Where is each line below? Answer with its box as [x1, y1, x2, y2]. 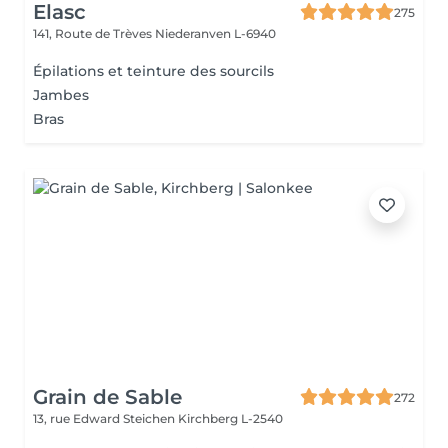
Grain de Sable [33, 385, 182, 409]
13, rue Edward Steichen [33, 411, 178, 426]
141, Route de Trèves [33, 26, 155, 41]
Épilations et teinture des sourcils [33, 62, 274, 80]
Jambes [33, 86, 89, 104]
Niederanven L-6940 [155, 26, 276, 41]
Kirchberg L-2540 [178, 411, 283, 426]
